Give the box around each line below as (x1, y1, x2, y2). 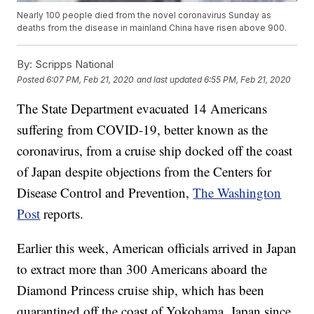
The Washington (193, 184, 282, 202)
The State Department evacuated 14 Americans (17, 100, 268, 118)
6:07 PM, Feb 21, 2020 (46, 74, 135, 85)
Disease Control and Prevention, (17, 184, 193, 202)
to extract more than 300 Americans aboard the (17, 260, 268, 278)
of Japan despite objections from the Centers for (17, 163, 272, 181)
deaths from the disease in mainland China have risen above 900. (17, 22, 287, 34)
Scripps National (32, 57, 114, 71)
